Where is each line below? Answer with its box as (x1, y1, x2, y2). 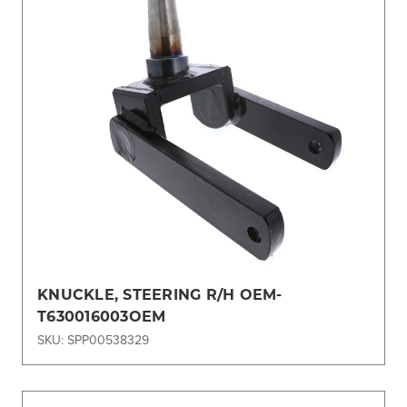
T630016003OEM (37, 306, 166, 326)
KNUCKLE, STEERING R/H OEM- (37, 284, 283, 304)
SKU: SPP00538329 (37, 331, 149, 350)
